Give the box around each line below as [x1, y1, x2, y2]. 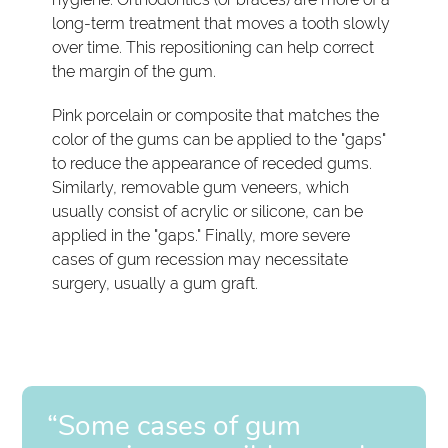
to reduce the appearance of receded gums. [52, 154, 373, 174]
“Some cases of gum [47, 407, 302, 446]
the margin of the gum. [52, 62, 217, 82]
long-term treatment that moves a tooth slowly [52, 14, 391, 34]
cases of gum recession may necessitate [52, 250, 349, 270]
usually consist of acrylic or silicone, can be [52, 202, 364, 222]
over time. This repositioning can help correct [52, 38, 375, 58]
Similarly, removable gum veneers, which [52, 178, 350, 198]
